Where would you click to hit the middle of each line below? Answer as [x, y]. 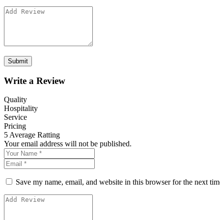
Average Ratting [35, 135]
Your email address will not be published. [68, 144]
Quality [15, 100]
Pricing [15, 126]
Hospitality [21, 109]
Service [15, 117]
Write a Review [35, 81]
